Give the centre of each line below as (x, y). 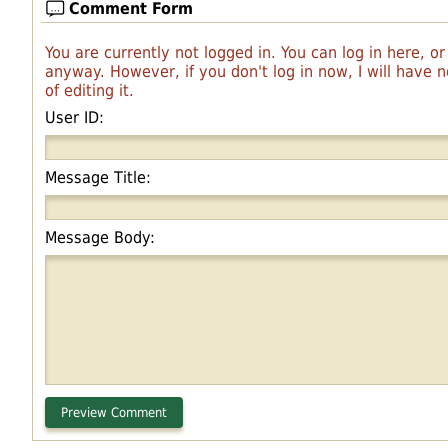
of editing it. (89, 90)
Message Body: (100, 237)
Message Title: (98, 177)
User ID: (74, 117)
